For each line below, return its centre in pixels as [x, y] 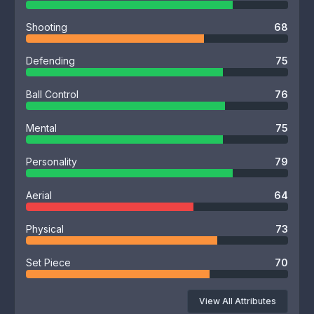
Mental [41, 128]
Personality [52, 162]
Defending [50, 61]
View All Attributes [238, 301]
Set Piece [48, 262]
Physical [45, 229]
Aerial [39, 195]
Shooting [47, 27]
